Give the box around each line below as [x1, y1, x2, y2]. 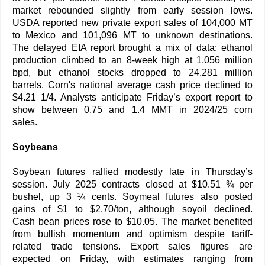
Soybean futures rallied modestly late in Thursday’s [12, 166, 253, 177]
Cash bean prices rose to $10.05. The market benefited [12, 216, 253, 227]
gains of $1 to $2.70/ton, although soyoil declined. [12, 203, 253, 214]
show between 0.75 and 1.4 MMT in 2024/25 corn [12, 104, 253, 115]
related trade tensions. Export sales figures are [12, 241, 253, 251]
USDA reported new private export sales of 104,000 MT [12, 17, 253, 28]
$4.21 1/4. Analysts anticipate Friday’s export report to [12, 92, 253, 102]
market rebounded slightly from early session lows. [12, 5, 253, 15]
